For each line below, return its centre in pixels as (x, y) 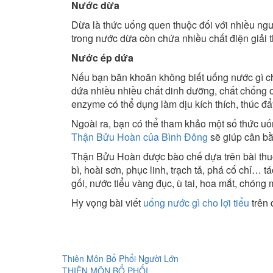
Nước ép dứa (102, 58)
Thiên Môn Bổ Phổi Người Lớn (120, 259)
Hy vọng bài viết (107, 203)
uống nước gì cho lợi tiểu (196, 203)
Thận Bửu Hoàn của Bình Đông (140, 137)
